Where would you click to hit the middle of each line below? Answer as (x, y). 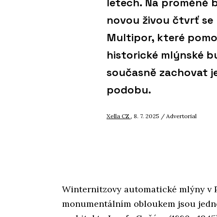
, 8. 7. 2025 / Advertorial (164, 116)
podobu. (129, 90)
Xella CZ (119, 116)
